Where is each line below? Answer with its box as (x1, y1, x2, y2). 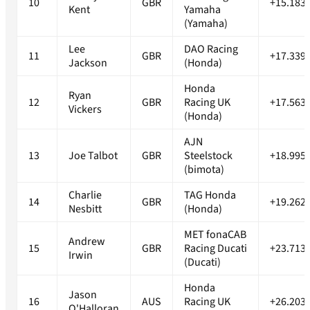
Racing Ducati (184, 241, 247, 257)
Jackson (69, 55, 107, 71)
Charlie (69, 188, 102, 203)
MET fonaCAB (184, 227, 246, 243)
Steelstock (184, 148, 232, 164)
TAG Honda (184, 188, 236, 203)
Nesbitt (69, 201, 102, 217)
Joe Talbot (69, 148, 118, 164)
